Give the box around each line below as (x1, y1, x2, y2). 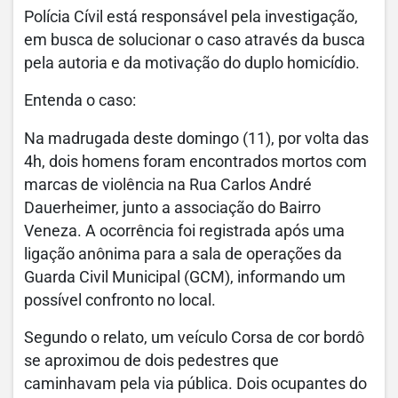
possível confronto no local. (24, 291, 216, 309)
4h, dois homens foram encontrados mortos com (24, 152, 367, 171)
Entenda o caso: (24, 92, 136, 110)
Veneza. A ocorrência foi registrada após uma (24, 221, 345, 240)
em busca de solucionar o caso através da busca (24, 31, 365, 50)
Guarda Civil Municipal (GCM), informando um (24, 267, 346, 286)
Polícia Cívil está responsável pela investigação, (24, 8, 358, 27)
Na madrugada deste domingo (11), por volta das (24, 129, 369, 147)
